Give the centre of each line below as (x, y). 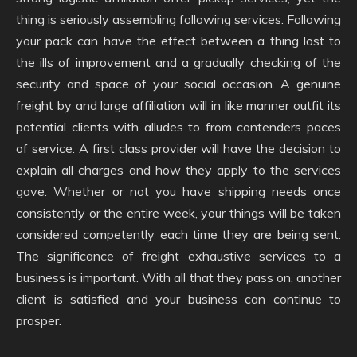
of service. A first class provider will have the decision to (178, 148)
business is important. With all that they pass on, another (178, 277)
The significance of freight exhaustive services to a (178, 256)
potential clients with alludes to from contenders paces (178, 127)
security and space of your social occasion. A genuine (178, 84)
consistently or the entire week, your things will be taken (178, 213)
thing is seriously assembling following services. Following (178, 19)
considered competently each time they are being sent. (178, 234)
